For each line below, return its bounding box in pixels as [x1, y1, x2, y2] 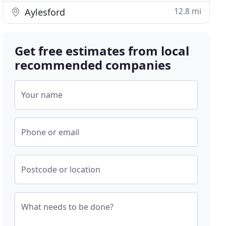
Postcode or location [21, 164, 101, 175]
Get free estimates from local [15, 42, 190, 59]
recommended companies [15, 56, 172, 73]
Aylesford [22, 6, 66, 18]
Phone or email [21, 127, 80, 138]
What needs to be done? [21, 201, 114, 212]
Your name [21, 89, 63, 100]
